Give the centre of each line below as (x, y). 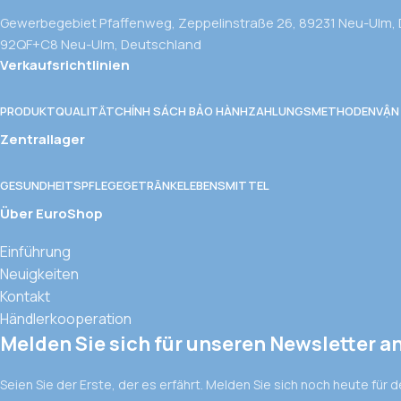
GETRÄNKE (153, 185)
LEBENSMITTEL (226, 185)
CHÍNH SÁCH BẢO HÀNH (181, 111)
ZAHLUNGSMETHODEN (312, 111)
